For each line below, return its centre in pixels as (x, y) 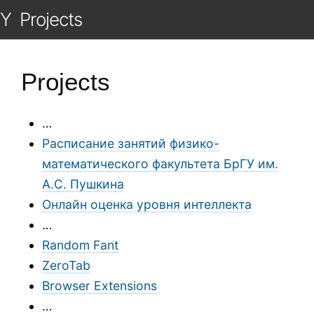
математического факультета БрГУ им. (160, 164)
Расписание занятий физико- (131, 143)
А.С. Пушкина (83, 184)
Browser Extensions (100, 286)
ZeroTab (66, 265)
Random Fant (80, 245)
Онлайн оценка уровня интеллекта (147, 204)
